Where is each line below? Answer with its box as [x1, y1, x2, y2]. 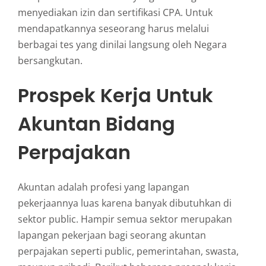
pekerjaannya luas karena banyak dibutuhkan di [17, 196, 232, 210]
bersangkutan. [17, 54, 83, 68]
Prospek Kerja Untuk [17, 81, 213, 109]
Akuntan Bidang [17, 110, 175, 137]
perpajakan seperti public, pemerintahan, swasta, [17, 244, 239, 258]
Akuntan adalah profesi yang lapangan [17, 180, 189, 194]
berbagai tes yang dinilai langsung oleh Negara [17, 38, 227, 52]
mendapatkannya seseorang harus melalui [17, 22, 209, 36]
